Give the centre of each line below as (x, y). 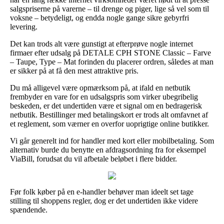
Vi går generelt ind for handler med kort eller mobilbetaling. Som (112, 140)
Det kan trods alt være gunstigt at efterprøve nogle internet (101, 43)
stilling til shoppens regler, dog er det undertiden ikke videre (104, 200)
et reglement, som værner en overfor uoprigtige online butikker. (109, 123)
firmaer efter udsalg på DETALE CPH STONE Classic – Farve (110, 52)
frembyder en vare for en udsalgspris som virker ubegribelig (104, 96)
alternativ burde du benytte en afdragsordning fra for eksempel (108, 149)
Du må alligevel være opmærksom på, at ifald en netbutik (100, 87)
